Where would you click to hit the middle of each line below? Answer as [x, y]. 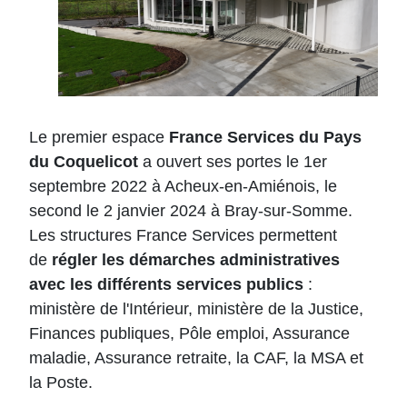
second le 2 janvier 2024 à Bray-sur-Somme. [191, 211]
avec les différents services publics [166, 285]
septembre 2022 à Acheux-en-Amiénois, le [183, 187]
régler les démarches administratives [196, 260]
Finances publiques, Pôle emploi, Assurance [189, 334]
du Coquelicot [84, 162]
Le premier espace [99, 138]
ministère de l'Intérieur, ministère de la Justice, [196, 309]
